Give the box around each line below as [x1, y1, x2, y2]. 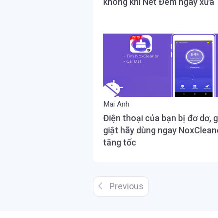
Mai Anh [103, 100, 129, 109]
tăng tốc [103, 137, 136, 147]
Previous [108, 181, 144, 191]
